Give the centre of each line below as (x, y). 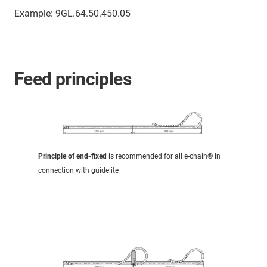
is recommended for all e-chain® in (164, 156)
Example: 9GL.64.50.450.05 (72, 13)
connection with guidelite (78, 171)
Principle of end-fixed (72, 156)
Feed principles (73, 79)
